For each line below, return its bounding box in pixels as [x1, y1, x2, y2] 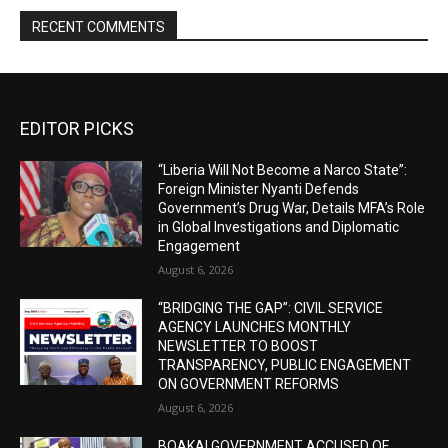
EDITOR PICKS [20, 118, 134, 140]
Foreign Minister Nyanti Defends [158, 181, 360, 198]
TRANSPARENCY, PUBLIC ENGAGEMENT [158, 357, 412, 374]
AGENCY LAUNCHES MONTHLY [158, 319, 352, 336]
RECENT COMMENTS [32, 19, 165, 36]
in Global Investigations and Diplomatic [158, 219, 400, 236]
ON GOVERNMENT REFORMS [158, 376, 340, 393]
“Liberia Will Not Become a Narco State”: [158, 162, 408, 179]
